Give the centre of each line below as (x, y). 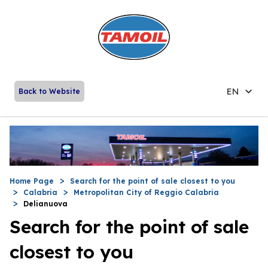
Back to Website (49, 91)
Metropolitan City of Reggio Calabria (146, 192)
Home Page (32, 181)
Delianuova (45, 203)
